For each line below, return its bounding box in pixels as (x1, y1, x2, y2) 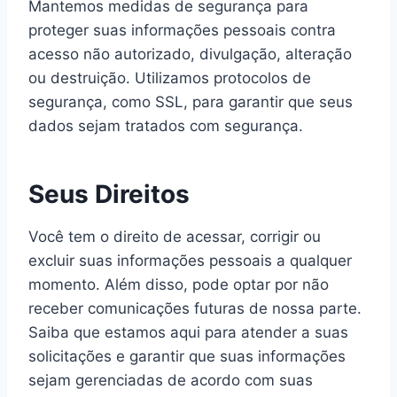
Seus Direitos (28, 179, 190, 209)
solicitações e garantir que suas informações (28, 347, 346, 365)
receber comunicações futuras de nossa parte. (28, 300, 362, 317)
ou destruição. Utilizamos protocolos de (28, 69, 311, 87)
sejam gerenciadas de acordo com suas (28, 371, 313, 389)
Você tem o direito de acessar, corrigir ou (28, 228, 321, 245)
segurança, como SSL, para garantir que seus (28, 93, 353, 111)
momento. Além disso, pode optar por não (28, 276, 329, 293)
